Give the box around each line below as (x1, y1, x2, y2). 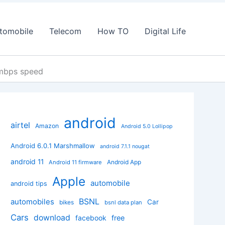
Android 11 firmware (49, 158, 102, 166)
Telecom (49, 26, 81, 37)
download (34, 212, 70, 222)
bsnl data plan (104, 198, 142, 206)
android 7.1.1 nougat (100, 143, 150, 150)
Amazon (35, 122, 59, 130)
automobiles (11, 196, 54, 206)
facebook (75, 213, 106, 222)
